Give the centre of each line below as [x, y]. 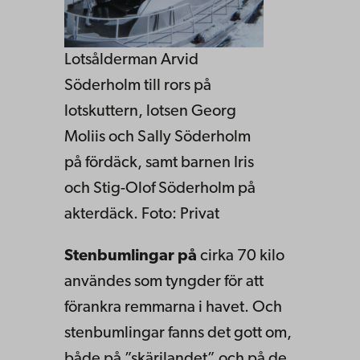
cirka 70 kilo [242, 256]
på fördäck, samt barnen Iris [159, 163]
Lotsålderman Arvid [131, 60]
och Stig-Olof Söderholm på [160, 188]
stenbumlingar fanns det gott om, [178, 333]
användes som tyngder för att [164, 282]
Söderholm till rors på [138, 86]
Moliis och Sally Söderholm [157, 137]
